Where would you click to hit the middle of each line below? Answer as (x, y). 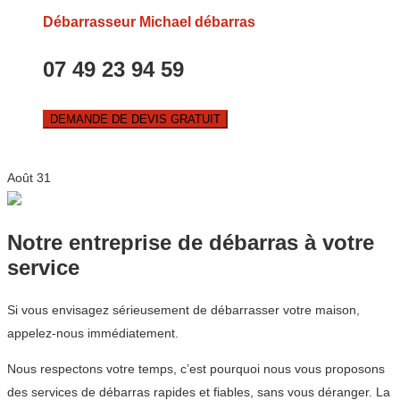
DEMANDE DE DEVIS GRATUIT (135, 120)
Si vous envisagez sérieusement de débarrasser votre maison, (183, 310)
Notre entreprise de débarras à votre (191, 243)
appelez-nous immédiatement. (93, 333)
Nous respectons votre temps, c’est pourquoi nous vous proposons (196, 369)
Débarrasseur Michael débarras (149, 22)
